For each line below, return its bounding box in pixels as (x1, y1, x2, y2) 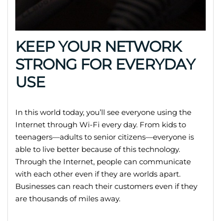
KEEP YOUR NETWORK (15, 37, 182, 56)
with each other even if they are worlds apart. (15, 169, 181, 179)
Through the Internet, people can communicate (15, 157, 191, 167)
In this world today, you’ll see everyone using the (15, 108, 191, 117)
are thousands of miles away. (15, 194, 120, 204)
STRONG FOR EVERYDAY (15, 55, 195, 74)
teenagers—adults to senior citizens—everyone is (15, 132, 194, 142)
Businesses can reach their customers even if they (15, 182, 197, 191)
